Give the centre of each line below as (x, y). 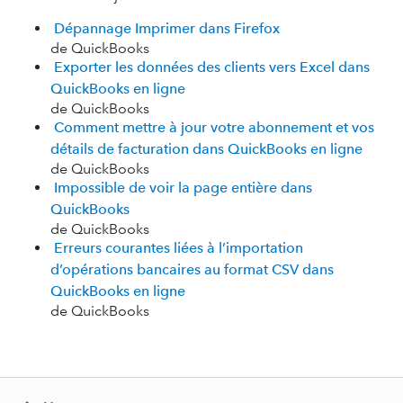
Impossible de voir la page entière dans (183, 188)
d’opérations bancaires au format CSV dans (192, 269)
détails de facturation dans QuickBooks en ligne (206, 149)
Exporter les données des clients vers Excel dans (212, 67)
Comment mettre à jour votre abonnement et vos (214, 127)
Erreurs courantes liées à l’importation (179, 248)
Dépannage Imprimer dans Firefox (167, 28)
